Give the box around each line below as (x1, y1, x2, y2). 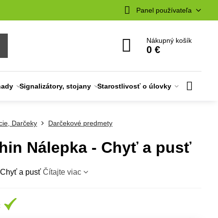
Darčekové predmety (48, 119, 113, 127)
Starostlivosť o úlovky (97, 82, 172, 90)
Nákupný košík (146, 36, 192, 44)
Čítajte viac (43, 168, 82, 176)
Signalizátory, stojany (19, 82, 91, 90)
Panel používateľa (136, 6, 192, 14)
